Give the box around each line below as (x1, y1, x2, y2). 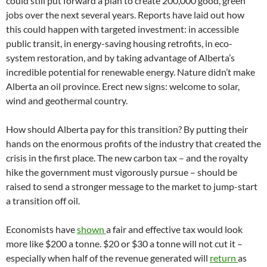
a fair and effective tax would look (106, 223, 243, 235)
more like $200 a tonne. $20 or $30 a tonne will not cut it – (6, 237, 243, 249)
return (210, 252, 238, 263)
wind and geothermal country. (6, 94, 128, 106)
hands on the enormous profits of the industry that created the (6, 137, 261, 149)
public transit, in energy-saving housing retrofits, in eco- (6, 37, 232, 49)
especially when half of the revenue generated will (6, 252, 210, 263)
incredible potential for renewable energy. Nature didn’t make (6, 66, 255, 77)
